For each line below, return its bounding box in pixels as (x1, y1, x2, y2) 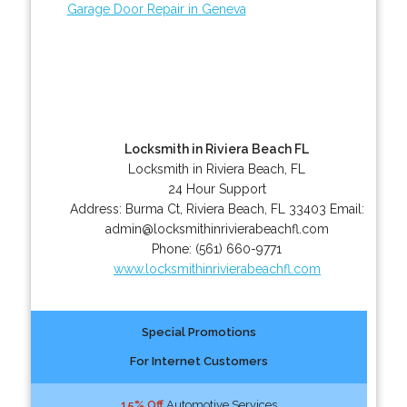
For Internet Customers (129, 353, 268, 368)
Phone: (152, 241, 196, 256)
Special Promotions (141, 324, 256, 339)
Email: (329, 201, 364, 216)
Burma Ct (124, 201, 180, 216)
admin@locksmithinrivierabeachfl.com (104, 221, 329, 236)
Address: (69, 201, 125, 216)
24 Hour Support (167, 181, 266, 196)
